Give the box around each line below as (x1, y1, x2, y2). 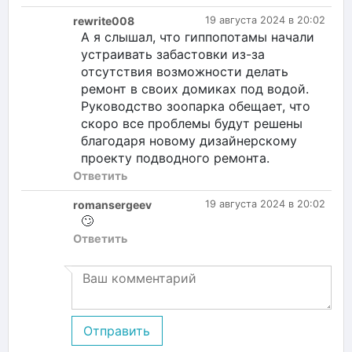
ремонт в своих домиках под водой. (81, 80, 309, 97)
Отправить (83, 322, 151, 339)
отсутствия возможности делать (81, 63, 288, 79)
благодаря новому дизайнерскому (81, 132, 297, 148)
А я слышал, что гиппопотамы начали (81, 28, 314, 45)
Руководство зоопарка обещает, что (81, 97, 310, 114)
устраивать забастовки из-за (81, 46, 265, 62)
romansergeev (73, 197, 152, 211)
